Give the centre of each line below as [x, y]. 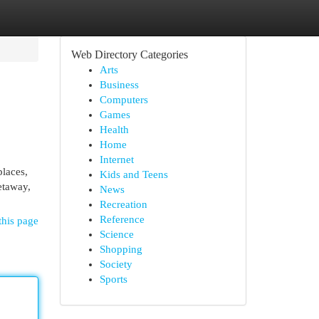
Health [114, 130]
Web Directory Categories [129, 54]
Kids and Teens [134, 174]
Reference [122, 219]
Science [116, 234]
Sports [113, 279]
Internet [116, 159]
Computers [124, 100]
